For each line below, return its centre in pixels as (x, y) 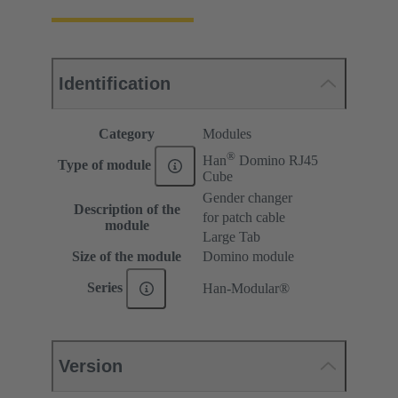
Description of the (127, 210)
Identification (115, 84)
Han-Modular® (246, 289)
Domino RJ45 (277, 160)
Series (106, 287)
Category (127, 134)
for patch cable (244, 218)
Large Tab (231, 237)
